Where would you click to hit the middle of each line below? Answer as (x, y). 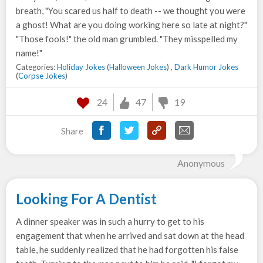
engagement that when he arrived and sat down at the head (130, 235)
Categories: (36, 67)
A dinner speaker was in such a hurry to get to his (110, 221)
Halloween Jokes (138, 67)
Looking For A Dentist (86, 199)
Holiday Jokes (81, 67)
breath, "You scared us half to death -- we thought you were (131, 11)
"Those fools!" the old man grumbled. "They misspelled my (127, 39)
